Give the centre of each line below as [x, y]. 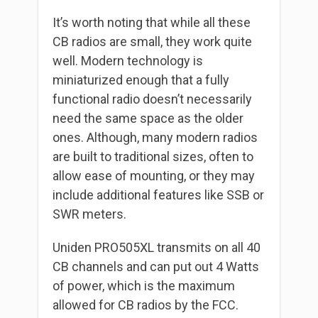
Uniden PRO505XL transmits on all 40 [157, 247]
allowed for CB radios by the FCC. [146, 305]
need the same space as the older [148, 118]
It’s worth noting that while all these [152, 22]
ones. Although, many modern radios [155, 137]
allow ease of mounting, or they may [154, 175]
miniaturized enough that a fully [141, 79]
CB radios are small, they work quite [152, 41]
